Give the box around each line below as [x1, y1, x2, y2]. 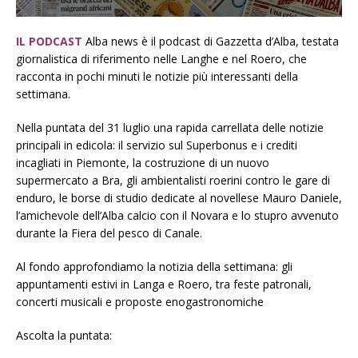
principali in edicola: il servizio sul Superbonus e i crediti [16, 137, 297, 153]
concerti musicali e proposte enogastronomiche [16, 294, 264, 310]
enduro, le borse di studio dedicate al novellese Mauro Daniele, [16, 190, 342, 206]
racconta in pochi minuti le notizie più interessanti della [16, 69, 298, 85]
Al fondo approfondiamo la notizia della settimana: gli [16, 259, 292, 275]
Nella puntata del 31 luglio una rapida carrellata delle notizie [16, 120, 324, 136]
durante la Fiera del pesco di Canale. [16, 225, 202, 241]
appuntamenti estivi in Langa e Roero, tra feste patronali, [16, 276, 312, 292]
